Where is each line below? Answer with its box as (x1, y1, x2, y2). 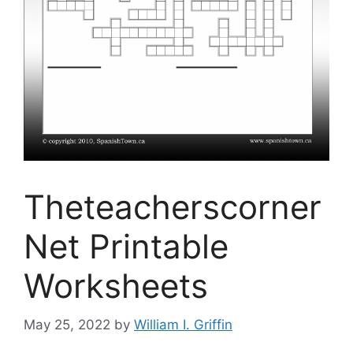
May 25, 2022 (24, 316, 110, 333)
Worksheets (24, 266, 208, 307)
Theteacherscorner (24, 187, 321, 228)
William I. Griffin (134, 316, 232, 333)
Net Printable (24, 226, 229, 267)
